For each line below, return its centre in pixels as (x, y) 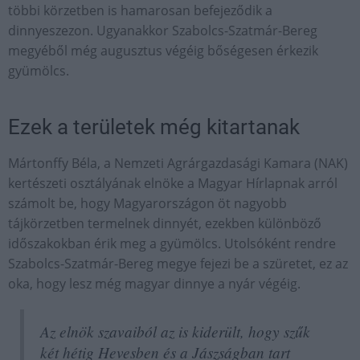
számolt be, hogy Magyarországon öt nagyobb (147, 203)
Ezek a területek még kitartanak (154, 127)
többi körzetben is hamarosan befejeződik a (140, 10)
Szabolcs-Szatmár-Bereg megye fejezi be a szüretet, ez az (178, 264)
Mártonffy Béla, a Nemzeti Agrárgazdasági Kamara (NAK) (178, 163)
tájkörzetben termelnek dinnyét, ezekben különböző (165, 223)
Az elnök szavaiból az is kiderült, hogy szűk (175, 331)
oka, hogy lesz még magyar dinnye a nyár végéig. (154, 284)
